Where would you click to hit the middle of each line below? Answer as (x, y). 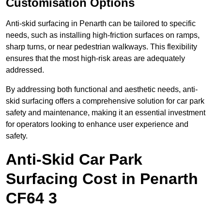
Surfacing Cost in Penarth (102, 179)
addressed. (25, 70)
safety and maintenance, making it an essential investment (106, 113)
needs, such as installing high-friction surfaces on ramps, (103, 35)
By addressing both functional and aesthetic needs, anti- (102, 90)
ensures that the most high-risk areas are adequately (95, 59)
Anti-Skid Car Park (74, 160)
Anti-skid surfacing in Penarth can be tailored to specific (101, 24)
